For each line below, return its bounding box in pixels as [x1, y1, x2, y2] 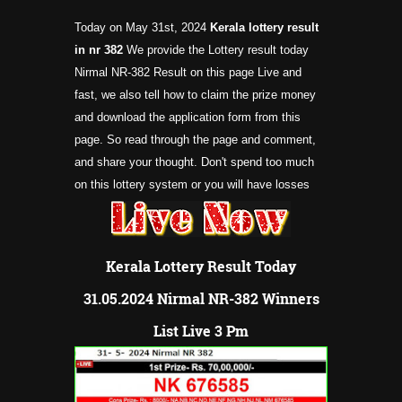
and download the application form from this [74, 110, 301, 125]
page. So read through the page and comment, [74, 133, 316, 147]
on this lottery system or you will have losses [74, 178, 310, 192]
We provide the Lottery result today [127, 43, 309, 57]
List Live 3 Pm [153, 321, 249, 341]
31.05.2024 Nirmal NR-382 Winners [83, 289, 319, 309]
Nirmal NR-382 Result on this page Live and [74, 66, 301, 80]
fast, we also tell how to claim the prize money [74, 88, 316, 102]
